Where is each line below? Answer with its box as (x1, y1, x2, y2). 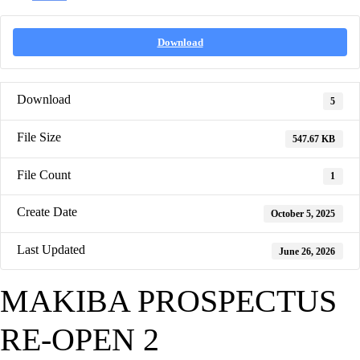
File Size (17, 130, 61, 145)
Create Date (17, 205, 77, 219)
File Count (17, 167, 71, 182)
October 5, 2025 (271, 208, 336, 220)
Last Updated (17, 242, 85, 256)
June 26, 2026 (279, 245, 336, 257)
